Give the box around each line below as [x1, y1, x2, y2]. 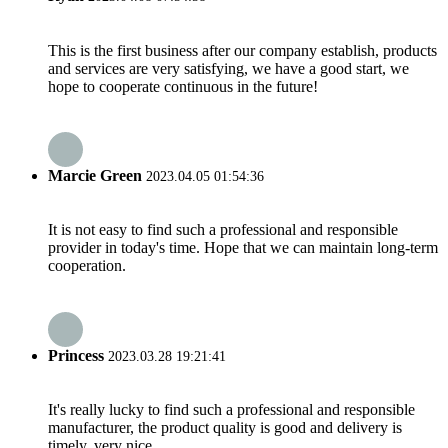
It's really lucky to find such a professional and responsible [48, 400, 415, 418]
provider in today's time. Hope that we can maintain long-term [48, 239, 438, 257]
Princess [48, 346, 104, 364]
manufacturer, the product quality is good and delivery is [48, 418, 402, 436]
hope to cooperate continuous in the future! [48, 77, 318, 95]
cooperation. [48, 257, 126, 275]
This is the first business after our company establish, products [48, 41, 437, 59]
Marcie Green [48, 166, 142, 184]
